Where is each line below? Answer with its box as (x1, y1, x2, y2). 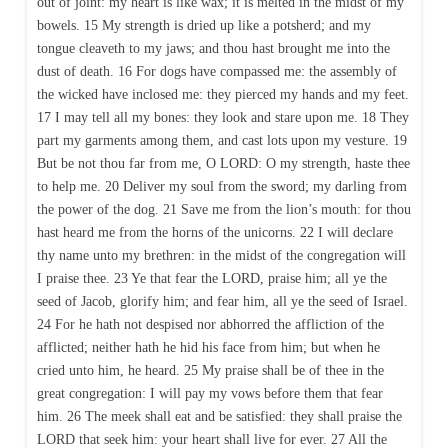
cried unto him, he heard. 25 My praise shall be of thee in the (36, 363, 384, 379)
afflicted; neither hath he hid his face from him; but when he (36, 340, 380, 356)
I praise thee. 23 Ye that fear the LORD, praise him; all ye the (36, 271, 387, 287)
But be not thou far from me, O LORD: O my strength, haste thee (36, 156, 410, 172)
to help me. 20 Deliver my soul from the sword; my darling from (36, 179, 407, 195)
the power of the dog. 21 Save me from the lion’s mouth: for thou (36, 202, 411, 218)
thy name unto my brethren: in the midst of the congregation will (36, 248, 406, 264)
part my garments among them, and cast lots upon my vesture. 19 (36, 133, 407, 149)
